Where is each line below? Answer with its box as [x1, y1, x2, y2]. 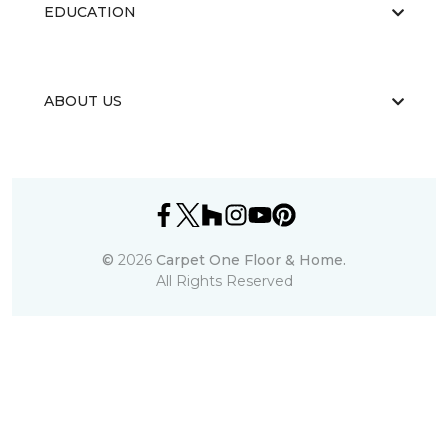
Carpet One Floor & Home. [156, 251, 346, 269]
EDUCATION [44, 3, 136, 21]
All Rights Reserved [155, 272, 293, 290]
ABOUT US [44, 92, 122, 110]
